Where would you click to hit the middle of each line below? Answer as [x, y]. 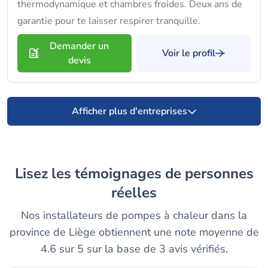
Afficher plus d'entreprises [129, 111]
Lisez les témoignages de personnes [19, 173]
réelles [134, 193]
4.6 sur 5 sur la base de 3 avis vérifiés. [134, 249]
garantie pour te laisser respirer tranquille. [109, 21]
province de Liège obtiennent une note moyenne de [134, 232]
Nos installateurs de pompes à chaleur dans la [134, 215]
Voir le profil [189, 53]
